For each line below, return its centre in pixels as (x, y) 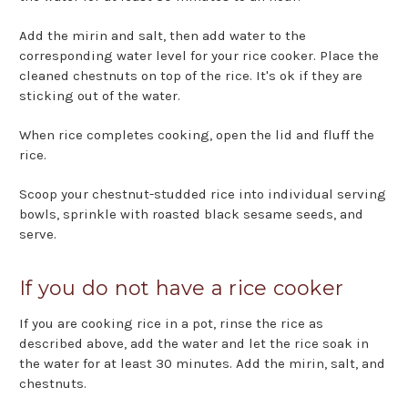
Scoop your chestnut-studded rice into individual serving (203, 194)
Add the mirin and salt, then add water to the (163, 36)
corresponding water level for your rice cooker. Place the (199, 56)
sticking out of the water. (100, 96)
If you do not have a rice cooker (181, 289)
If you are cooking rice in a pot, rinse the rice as (171, 324)
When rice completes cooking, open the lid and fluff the (197, 135)
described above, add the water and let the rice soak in (194, 344)
